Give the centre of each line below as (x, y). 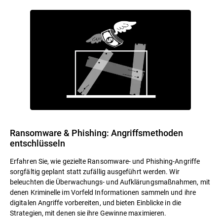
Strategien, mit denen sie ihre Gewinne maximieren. (88, 213)
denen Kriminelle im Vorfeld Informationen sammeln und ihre (103, 192)
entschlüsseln (37, 143)
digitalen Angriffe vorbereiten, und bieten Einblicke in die (95, 203)
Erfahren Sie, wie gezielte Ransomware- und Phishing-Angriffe (105, 161)
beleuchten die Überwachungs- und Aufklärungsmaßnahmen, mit (110, 182)
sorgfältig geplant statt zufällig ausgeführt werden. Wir (95, 172)
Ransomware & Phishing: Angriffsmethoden (96, 133)
